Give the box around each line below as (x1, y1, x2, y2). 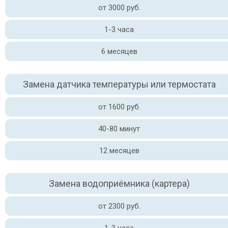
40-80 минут (98, 124, 140, 133)
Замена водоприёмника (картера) (48, 178, 190, 189)
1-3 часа (104, 25, 134, 34)
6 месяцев (101, 47, 137, 56)
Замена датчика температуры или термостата (22, 79, 216, 90)
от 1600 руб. (98, 102, 140, 111)
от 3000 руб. (98, 3, 140, 12)
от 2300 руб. (98, 202, 140, 211)
